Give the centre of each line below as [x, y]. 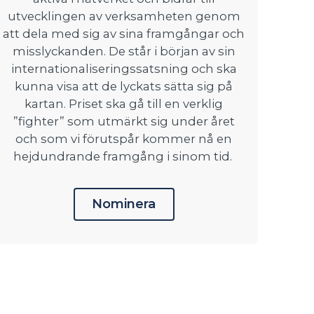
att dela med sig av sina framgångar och [124, 33]
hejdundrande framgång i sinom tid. [124, 156]
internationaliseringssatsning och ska [124, 68]
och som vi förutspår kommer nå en [124, 138]
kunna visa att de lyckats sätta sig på [124, 86]
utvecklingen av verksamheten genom [124, 16]
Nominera [124, 204]
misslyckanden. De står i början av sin [124, 51]
